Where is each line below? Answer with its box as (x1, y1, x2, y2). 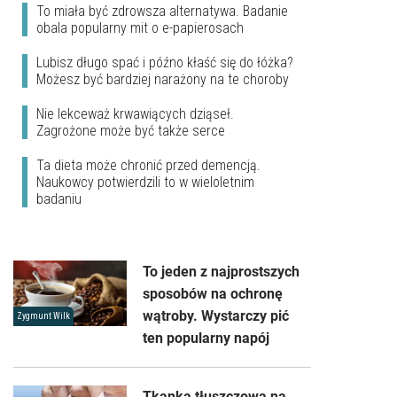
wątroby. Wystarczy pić (143, 307, 289, 324)
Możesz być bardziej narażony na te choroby (36, 70, 289, 88)
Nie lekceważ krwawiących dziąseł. (36, 105, 234, 122)
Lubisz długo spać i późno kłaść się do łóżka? (36, 53, 293, 71)
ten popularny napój (143, 329, 269, 346)
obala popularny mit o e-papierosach (36, 19, 244, 36)
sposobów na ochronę (143, 284, 283, 302)
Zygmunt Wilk (17, 310, 70, 321)
